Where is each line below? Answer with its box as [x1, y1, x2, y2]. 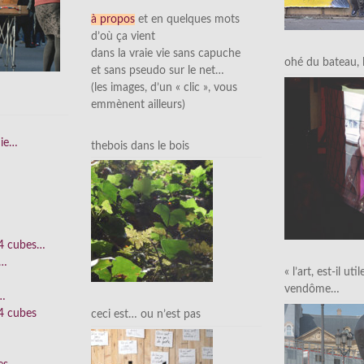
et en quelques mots [135, 13, 240, 25]
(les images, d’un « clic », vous [91, 81, 237, 93]
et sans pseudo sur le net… [91, 64, 224, 76]
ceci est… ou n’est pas [91, 309, 201, 321]
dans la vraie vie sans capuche [91, 47, 240, 59]
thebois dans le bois [91, 140, 189, 152]
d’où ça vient [91, 30, 155, 42]
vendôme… [284, 283, 340, 295]
